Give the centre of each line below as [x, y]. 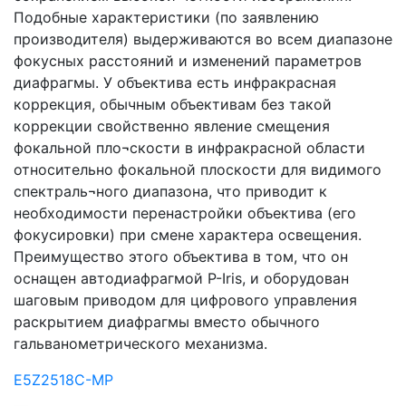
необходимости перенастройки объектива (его [185, 213]
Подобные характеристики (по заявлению [166, 17]
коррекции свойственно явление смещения [172, 126]
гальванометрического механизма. [140, 343]
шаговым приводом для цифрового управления [185, 300]
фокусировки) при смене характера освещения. [188, 235]
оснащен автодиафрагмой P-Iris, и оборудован [181, 278]
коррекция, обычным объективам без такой [173, 104]
